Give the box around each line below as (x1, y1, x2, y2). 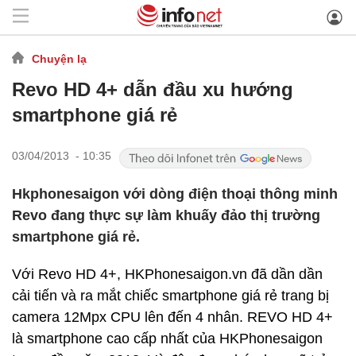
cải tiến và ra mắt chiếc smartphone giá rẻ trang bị (12, 288, 329, 304)
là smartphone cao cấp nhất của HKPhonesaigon (12, 331, 323, 346)
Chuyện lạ (32, 52, 87, 65)
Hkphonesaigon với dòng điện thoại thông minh (12, 186, 338, 202)
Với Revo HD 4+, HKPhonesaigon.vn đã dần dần (12, 266, 323, 282)
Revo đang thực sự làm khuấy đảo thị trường (12, 207, 320, 223)
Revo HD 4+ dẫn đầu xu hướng (12, 79, 293, 100)
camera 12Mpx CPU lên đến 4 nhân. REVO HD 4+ (12, 309, 333, 325)
